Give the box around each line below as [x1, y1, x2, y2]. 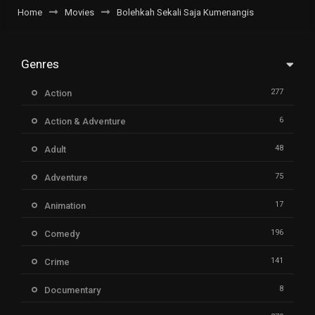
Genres [21, 56, 59, 71]
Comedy [44, 228, 79, 239]
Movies [65, 6, 94, 18]
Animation [44, 200, 86, 211]
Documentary [44, 284, 101, 295]
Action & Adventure [44, 115, 126, 127]
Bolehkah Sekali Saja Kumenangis [117, 6, 254, 18]
